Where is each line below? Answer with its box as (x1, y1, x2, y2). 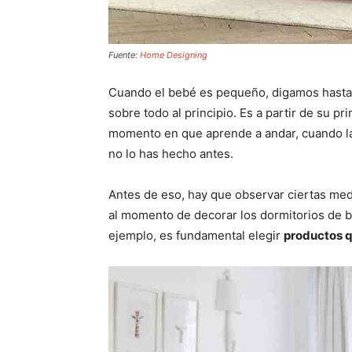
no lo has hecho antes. (108, 146, 233, 162)
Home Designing (140, 49, 207, 61)
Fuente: (108, 49, 140, 61)
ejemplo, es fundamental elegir (108, 228, 284, 244)
